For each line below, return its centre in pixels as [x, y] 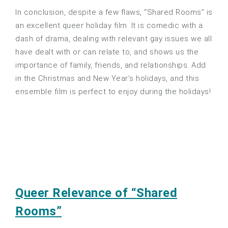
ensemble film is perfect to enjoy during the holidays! [113, 92]
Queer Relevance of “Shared [96, 193]
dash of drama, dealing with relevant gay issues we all [113, 39]
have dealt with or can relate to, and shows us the [107, 52]
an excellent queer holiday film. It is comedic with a [109, 26]
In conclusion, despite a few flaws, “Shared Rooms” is [114, 12]
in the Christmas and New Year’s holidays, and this [107, 79]
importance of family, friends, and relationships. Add [111, 65]
